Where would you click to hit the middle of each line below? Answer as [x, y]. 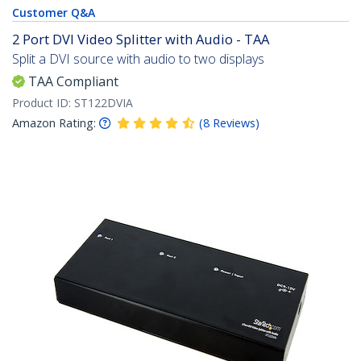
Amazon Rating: [54, 123]
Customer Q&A [54, 13]
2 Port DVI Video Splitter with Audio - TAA [141, 39]
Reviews [234, 123]
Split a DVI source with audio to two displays [138, 59]
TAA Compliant [73, 82]
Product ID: [43, 103]
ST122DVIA [104, 103]
